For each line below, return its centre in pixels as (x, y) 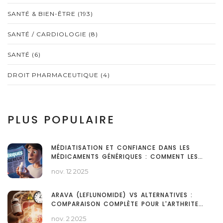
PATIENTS (67, 175)
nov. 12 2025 (70, 171)
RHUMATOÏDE (73, 213)
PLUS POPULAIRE (61, 120)
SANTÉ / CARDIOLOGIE (48, 34)
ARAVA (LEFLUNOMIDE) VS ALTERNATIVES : (122, 195)
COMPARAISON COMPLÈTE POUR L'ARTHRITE (125, 204)
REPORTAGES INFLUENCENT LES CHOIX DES (123, 166)
